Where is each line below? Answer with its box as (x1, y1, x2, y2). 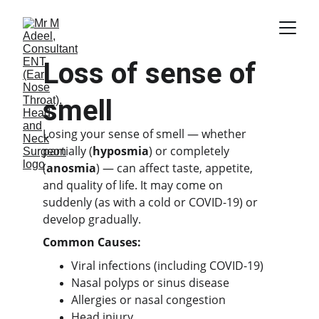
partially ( (43, 143, 93, 159)
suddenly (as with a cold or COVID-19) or (43, 194, 261, 210)
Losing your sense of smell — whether (43, 126, 249, 142)
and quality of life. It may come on (43, 177, 226, 193)
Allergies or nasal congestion (71, 292, 226, 308)
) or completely (149, 143, 232, 159)
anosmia (46, 160, 96, 176)
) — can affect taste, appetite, (96, 160, 256, 176)
